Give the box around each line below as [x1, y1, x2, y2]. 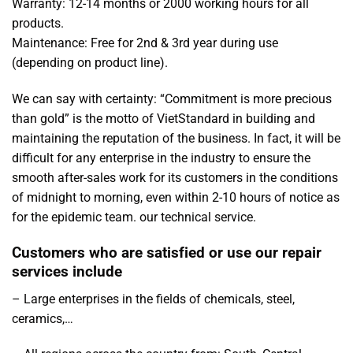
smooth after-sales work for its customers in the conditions [12, 170, 338, 186]
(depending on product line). [12, 55, 168, 71]
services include [12, 262, 122, 281]
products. [12, 16, 64, 32]
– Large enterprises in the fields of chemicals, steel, [12, 291, 295, 307]
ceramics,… [12, 310, 73, 326]
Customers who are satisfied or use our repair [12, 243, 321, 262]
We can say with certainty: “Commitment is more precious [12, 91, 332, 107]
